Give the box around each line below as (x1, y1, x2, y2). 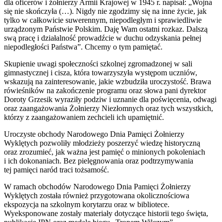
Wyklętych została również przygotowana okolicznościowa (4, 191, 189, 200)
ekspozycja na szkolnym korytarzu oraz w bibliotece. (4, 200, 169, 209)
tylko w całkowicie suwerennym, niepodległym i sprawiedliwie (4, 16, 202, 25)
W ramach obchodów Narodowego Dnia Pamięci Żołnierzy (4, 182, 191, 191)
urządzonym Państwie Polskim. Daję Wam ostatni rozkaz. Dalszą (4, 25, 208, 34)
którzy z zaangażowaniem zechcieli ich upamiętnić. (4, 113, 164, 122)
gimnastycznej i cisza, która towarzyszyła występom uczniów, (4, 68, 197, 77)
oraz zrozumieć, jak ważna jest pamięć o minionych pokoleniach (4, 148, 205, 157)
